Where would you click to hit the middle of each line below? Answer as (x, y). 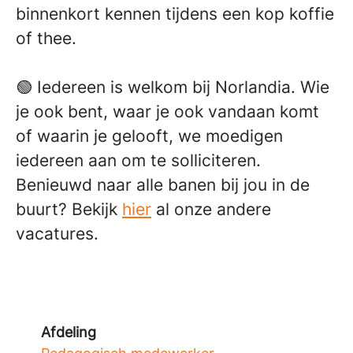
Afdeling (69, 332)
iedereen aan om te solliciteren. (138, 160)
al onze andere (211, 209)
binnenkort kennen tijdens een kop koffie (175, 13)
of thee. (46, 38)
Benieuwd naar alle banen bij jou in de (163, 184)
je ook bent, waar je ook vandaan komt (167, 111)
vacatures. (57, 233)
